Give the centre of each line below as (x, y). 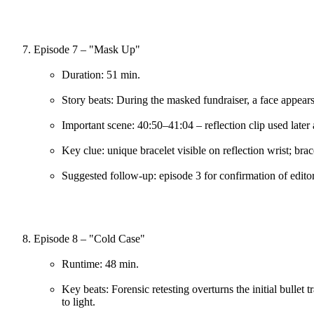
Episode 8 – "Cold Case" (89, 238)
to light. (78, 301)
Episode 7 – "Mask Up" (87, 49)
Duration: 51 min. (101, 74)
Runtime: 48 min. (100, 264)
